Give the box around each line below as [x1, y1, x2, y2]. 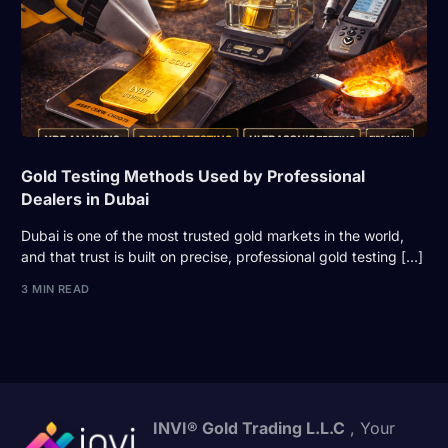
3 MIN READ [21, 281, 90, 296]
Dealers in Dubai [21, 189, 150, 210]
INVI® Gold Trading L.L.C [153, 417, 346, 438]
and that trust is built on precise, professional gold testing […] [21, 248, 424, 266]
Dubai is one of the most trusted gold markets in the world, [21, 227, 405, 245]
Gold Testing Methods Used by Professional [21, 166, 366, 187]
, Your [345, 417, 396, 438]
